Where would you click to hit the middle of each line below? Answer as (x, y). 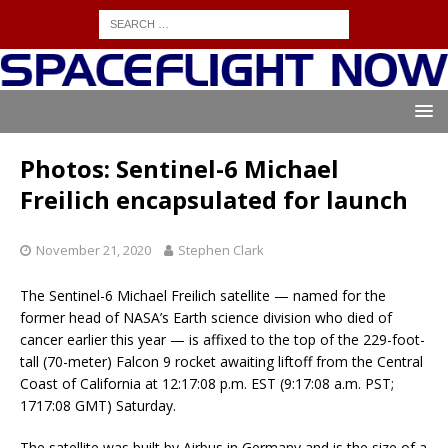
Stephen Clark (221, 250)
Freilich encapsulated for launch (214, 200)
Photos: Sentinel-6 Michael (179, 169)
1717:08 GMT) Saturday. (98, 406)
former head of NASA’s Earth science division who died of (206, 318)
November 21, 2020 (93, 250)
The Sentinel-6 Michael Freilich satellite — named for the (203, 296)
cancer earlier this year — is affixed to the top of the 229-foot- (222, 340)
